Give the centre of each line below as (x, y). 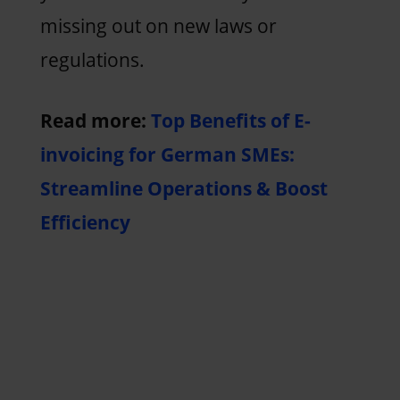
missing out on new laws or (158, 25)
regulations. (94, 59)
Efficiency (85, 222)
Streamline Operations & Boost (183, 188)
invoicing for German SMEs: (167, 154)
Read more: (95, 120)
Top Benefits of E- (230, 120)
